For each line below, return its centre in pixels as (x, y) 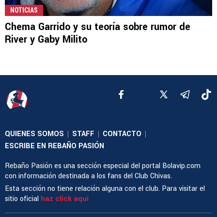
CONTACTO (122, 134)
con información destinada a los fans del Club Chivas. (88, 176)
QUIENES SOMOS (34, 134)
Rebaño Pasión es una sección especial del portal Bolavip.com (103, 166)
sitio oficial (23, 199)
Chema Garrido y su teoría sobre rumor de (98, 27)
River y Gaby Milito (46, 39)
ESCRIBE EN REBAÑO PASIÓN (54, 146)
